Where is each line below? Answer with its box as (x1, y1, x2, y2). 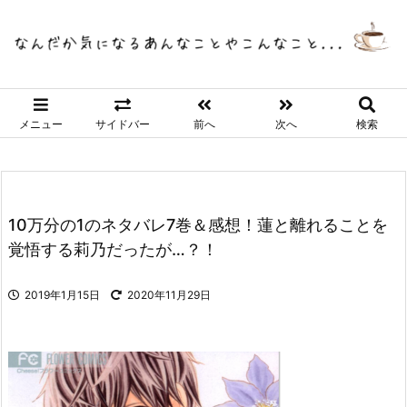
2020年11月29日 (127, 288, 211, 303)
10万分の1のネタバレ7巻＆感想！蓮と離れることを (8, 215, 388, 235)
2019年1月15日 (25, 288, 100, 303)
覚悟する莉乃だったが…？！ (8, 240, 218, 260)
